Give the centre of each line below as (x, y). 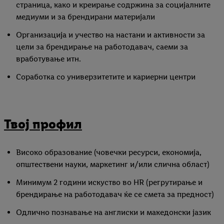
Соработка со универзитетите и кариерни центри (106, 77)
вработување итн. (48, 59)
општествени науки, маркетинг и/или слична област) (113, 164)
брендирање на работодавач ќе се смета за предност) (115, 194)
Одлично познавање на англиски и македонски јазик (113, 212)
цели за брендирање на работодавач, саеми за (102, 47)
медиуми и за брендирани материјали (85, 17)
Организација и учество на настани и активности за (110, 35)
